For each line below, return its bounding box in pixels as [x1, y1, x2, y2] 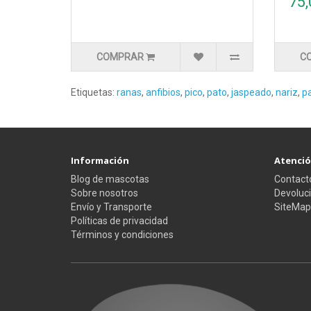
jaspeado [231, 87, 271, 99]
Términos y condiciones [71, 229, 174, 241]
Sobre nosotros [71, 187, 138, 199]
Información [71, 154, 129, 167]
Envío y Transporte [71, 201, 152, 213]
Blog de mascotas [71, 174, 149, 185]
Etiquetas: [71, 87, 117, 99]
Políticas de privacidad [71, 215, 168, 227]
